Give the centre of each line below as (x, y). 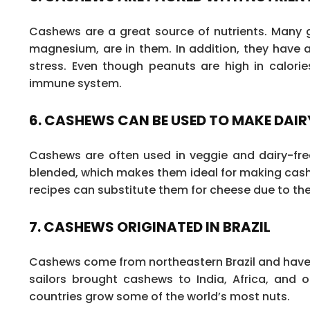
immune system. (75, 83)
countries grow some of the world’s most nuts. (159, 296)
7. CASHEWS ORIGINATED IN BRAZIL (150, 227)
